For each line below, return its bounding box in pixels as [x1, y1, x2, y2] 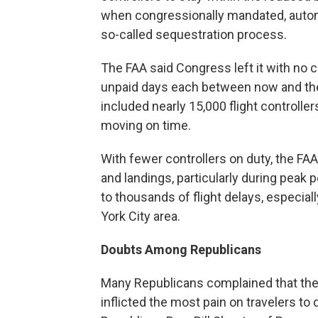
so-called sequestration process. [101, 26, 287, 42]
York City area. [101, 208, 180, 224]
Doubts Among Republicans [101, 241, 261, 257]
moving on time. [101, 117, 191, 133]
